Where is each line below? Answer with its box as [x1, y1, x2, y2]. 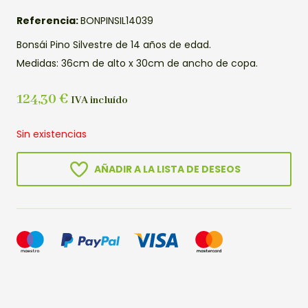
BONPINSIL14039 [80, 13, 153, 27]
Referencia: [16, 13, 80, 27]
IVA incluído [71, 93, 128, 108]
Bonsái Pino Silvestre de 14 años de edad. [16, 37, 211, 52]
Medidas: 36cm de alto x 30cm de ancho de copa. [16, 56, 258, 70]
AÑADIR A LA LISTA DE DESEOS [93, 162, 241, 177]
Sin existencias [16, 127, 87, 142]
